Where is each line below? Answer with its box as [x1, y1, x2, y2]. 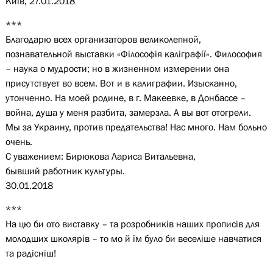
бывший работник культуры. [5, 165, 125, 176]
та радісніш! [5, 247, 56, 258]
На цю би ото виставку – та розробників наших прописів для [5, 218, 260, 229]
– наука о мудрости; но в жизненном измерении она [5, 63, 229, 74]
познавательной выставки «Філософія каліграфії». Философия [5, 48, 262, 59]
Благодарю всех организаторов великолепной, [5, 34, 201, 44]
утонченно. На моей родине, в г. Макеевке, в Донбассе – [5, 92, 246, 103]
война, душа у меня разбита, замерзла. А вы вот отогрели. [5, 107, 251, 118]
